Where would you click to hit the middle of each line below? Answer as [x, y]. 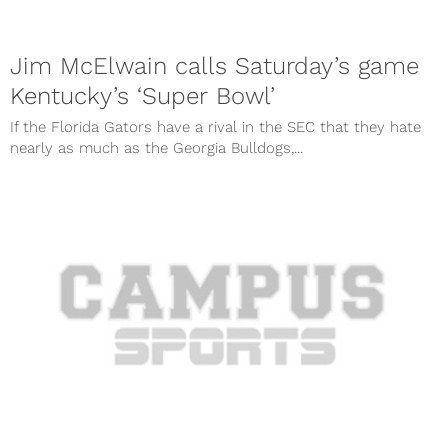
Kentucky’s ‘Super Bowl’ [142, 96]
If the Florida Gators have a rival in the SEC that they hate [215, 127]
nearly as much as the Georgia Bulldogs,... [156, 148]
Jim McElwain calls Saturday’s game [214, 66]
